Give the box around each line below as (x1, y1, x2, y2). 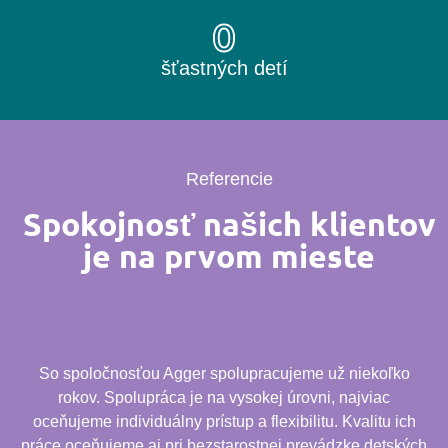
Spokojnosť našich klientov (22, 204, 436, 245)
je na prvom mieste (83, 236, 375, 277)
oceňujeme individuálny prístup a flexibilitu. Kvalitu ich (32, 412, 416, 430)
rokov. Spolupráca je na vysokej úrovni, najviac (58, 388, 390, 406)
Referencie (185, 169, 273, 190)
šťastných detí (160, 57, 288, 80)
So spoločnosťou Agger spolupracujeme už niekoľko (38, 364, 410, 382)
